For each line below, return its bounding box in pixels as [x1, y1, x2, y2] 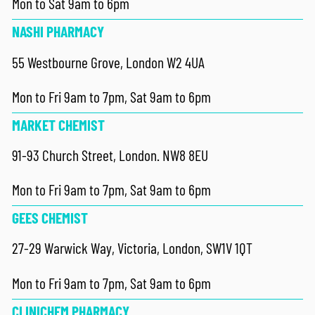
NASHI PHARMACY [12, 22, 105, 41]
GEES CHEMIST [12, 209, 89, 227]
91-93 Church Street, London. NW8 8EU [12, 146, 209, 165]
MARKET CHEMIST [12, 115, 105, 134]
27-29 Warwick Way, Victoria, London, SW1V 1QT [12, 239, 253, 257]
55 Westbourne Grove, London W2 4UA [12, 53, 205, 71]
